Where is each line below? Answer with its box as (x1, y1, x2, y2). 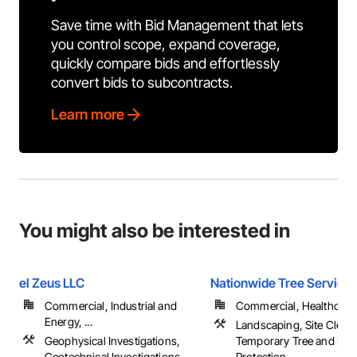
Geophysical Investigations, (45, 334, 181, 347)
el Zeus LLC (19, 275, 84, 291)
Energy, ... (45, 315, 92, 328)
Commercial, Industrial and (45, 299, 177, 312)
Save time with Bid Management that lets (51, 17, 304, 33)
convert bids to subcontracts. (51, 74, 233, 91)
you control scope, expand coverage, (51, 36, 280, 53)
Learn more (51, 106, 124, 123)
